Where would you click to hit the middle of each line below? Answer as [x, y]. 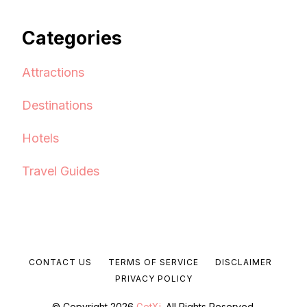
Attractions [53, 72]
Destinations [57, 105]
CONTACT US [60, 262]
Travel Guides [61, 171]
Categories [72, 38]
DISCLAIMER [243, 262]
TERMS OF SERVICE [153, 262]
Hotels [40, 138]
